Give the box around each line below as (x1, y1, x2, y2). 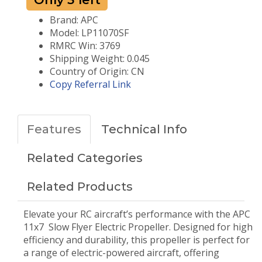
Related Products (27, 180, 133, 194)
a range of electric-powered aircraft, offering (23, 246, 219, 259)
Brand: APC (50, 13, 98, 26)
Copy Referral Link (50, 78, 131, 91)
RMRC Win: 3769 (50, 39, 120, 52)
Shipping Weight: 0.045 (50, 52, 150, 65)
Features (27, 122, 81, 136)
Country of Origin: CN (50, 65, 144, 78)
